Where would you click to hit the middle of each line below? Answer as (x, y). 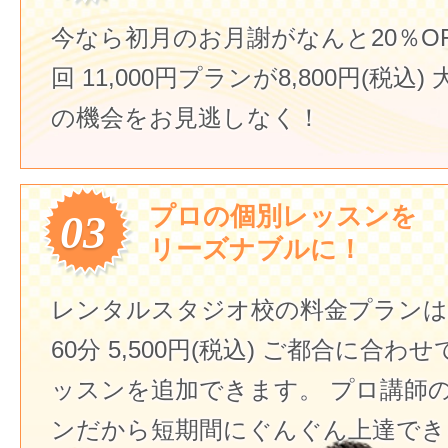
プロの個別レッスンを (283, 215)
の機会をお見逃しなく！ (186, 117)
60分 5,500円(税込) (153, 349)
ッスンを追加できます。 (187, 389)
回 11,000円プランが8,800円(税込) (238, 77)
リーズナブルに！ (256, 248)
